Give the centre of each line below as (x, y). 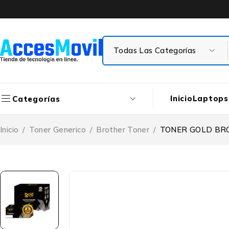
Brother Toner (123, 130)
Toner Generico (57, 130)
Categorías (36, 99)
